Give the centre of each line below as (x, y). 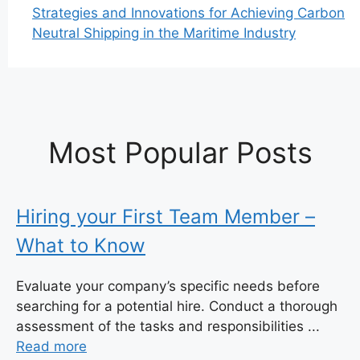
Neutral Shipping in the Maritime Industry (164, 33)
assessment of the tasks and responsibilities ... (168, 327)
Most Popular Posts (180, 153)
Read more (51, 347)
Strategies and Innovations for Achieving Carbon (188, 13)
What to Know (81, 246)
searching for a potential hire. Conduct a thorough (177, 307)
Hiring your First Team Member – (166, 217)
